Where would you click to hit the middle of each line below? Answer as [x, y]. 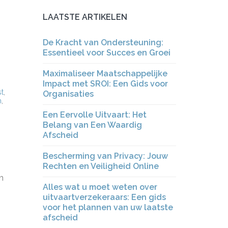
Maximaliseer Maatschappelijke [105, 74]
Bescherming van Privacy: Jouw [105, 156]
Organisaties [68, 94]
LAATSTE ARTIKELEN [85, 17]
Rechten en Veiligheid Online [101, 166]
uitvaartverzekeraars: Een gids [104, 197]
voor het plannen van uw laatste [108, 207]
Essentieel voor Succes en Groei [106, 53]
